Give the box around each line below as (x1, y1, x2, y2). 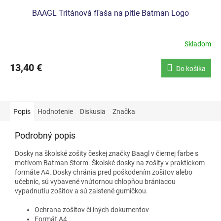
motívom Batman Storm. (15, 158, 92, 167)
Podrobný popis (15, 130, 75, 141)
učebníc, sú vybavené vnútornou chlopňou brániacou (15, 177, 176, 185)
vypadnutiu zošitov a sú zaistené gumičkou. (15, 186, 148, 195)
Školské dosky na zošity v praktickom (92, 158, 205, 167)
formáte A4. (15, 168, 51, 176)
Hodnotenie (37, 107, 73, 115)
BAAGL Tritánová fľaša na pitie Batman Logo (32, 8, 189, 18)
